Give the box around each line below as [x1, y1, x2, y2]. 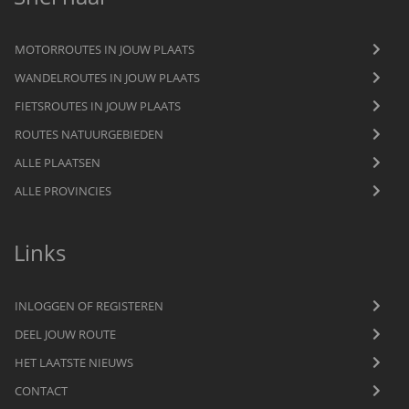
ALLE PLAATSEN [15, 153, 100, 171]
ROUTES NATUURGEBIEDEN [15, 125, 163, 142]
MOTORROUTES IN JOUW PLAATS [15, 40, 194, 58]
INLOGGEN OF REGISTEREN [15, 297, 163, 314]
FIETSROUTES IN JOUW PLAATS [15, 97, 181, 114]
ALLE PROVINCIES [15, 182, 111, 199]
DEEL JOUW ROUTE [15, 325, 116, 342]
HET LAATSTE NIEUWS [15, 353, 133, 371]
